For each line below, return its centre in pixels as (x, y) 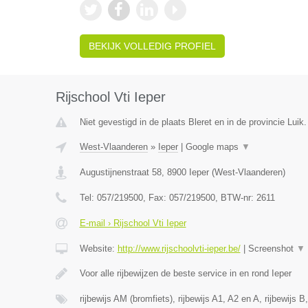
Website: (98, 249)
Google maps (213, 147)
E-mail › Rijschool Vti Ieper (133, 223)
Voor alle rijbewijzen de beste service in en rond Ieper (185, 273)
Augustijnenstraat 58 (120, 172)
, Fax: (156, 198)
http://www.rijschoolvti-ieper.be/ (179, 249)
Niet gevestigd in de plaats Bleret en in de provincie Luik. (193, 122)
